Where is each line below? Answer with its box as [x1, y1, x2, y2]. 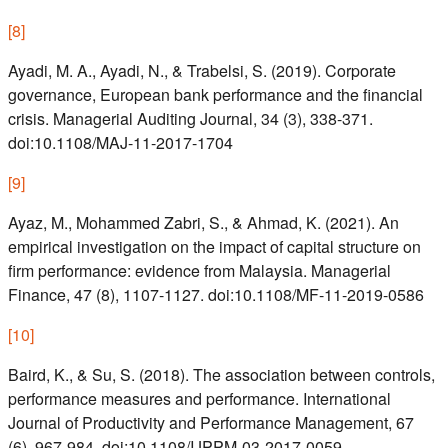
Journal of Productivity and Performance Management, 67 [8, 411, 414, 435]
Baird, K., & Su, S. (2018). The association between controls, [8, 363, 435, 387]
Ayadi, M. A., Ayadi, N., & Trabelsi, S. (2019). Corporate [8, 59, 396, 83]
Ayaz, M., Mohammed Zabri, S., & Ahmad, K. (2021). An [8, 211, 399, 235]
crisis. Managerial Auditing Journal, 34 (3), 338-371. [8, 107, 373, 131]
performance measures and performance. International [8, 387, 391, 411]
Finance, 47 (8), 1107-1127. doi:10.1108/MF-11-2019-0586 [8, 283, 424, 307]
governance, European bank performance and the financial [8, 83, 423, 107]
